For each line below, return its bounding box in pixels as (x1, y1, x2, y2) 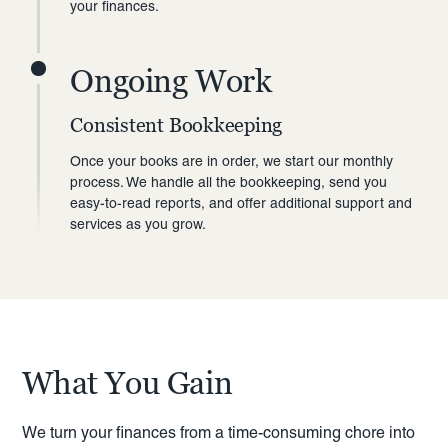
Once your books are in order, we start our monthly (70, 153, 394, 170)
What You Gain (22, 363, 233, 402)
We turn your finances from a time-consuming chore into (22, 423, 416, 443)
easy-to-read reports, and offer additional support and (70, 195, 413, 212)
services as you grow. (70, 216, 207, 233)
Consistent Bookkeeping (70, 113, 283, 138)
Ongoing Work (70, 61, 272, 100)
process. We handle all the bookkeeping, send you (70, 174, 388, 191)
